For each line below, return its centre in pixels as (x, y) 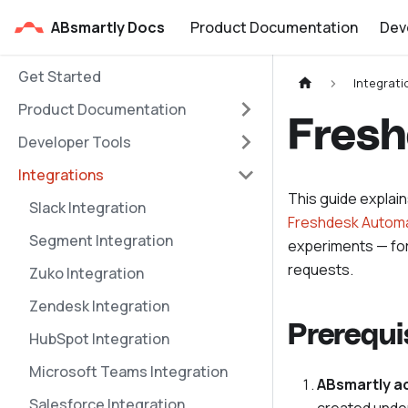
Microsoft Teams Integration (128, 372)
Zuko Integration (87, 273)
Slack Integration (87, 208)
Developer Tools (75, 142)
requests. (321, 270)
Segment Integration (101, 240)
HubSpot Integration (99, 339)
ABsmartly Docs (108, 27)
